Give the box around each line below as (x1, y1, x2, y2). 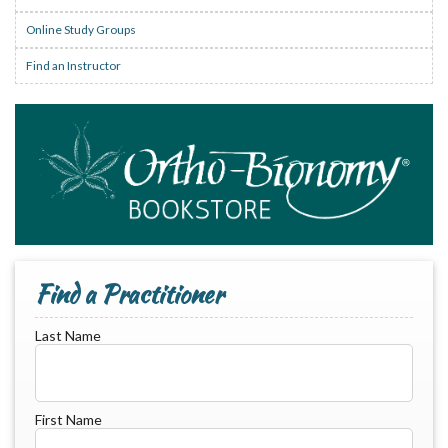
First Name (35, 410, 102, 428)
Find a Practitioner (35, 275, 223, 312)
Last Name (35, 326, 101, 344)
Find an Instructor (26, 58, 121, 73)
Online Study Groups (26, 22, 136, 37)
